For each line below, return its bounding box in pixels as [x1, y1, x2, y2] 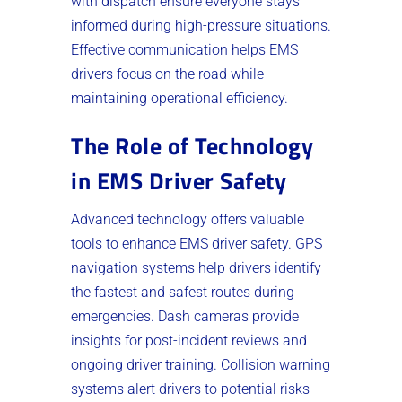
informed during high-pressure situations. [71, 16, 331, 34]
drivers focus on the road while [71, 65, 264, 83]
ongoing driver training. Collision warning [71, 355, 330, 373]
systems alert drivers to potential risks [71, 380, 310, 398]
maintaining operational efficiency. [71, 89, 288, 107]
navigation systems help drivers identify [71, 258, 321, 276]
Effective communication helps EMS [71, 40, 298, 58]
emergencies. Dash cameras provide [71, 307, 299, 325]
